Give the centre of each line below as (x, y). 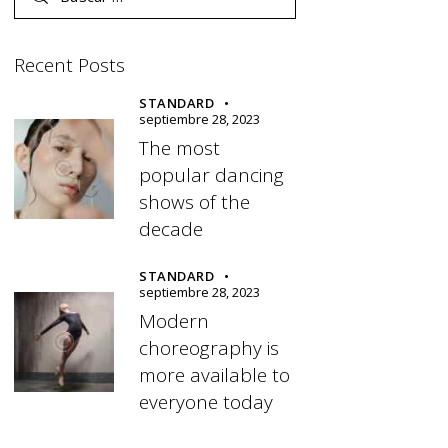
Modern (174, 321)
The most (180, 147)
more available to (215, 375)
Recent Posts (70, 65)
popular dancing (212, 174)
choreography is (209, 348)
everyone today (206, 402)
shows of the (195, 201)
